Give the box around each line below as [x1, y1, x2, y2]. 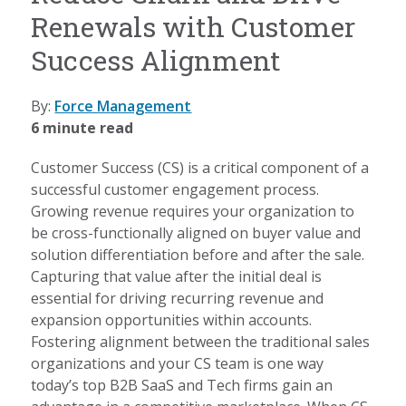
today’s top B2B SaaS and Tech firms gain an [31, 374, 333, 395]
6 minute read [31, 117, 134, 138]
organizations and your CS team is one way [31, 353, 324, 373]
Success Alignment [31, 42, 282, 78]
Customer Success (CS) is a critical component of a [31, 157, 370, 178]
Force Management [54, 95, 192, 116]
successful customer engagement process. [31, 179, 320, 199]
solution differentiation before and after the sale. [31, 244, 365, 265]
